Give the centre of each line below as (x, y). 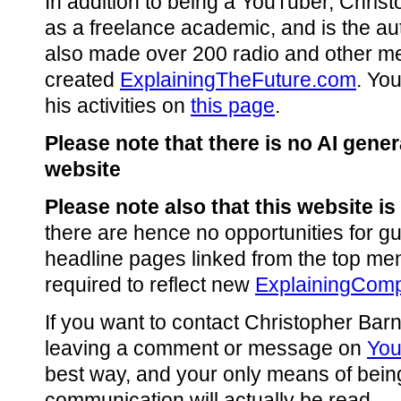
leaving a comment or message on (206, 348)
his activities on (118, 106)
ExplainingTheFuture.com (238, 80)
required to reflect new (150, 285)
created (82, 80)
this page (233, 106)
